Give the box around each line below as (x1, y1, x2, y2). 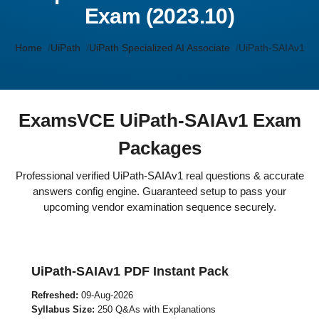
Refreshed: (31, 290, 78, 300)
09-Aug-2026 (78, 290, 133, 300)
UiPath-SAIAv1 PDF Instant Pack (31, 264, 229, 278)
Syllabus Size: (31, 304, 95, 315)
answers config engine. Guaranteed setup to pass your (33, 185, 286, 197)
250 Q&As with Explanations (95, 304, 216, 315)
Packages (117, 137, 202, 159)
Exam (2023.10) (84, 4, 235, 28)
